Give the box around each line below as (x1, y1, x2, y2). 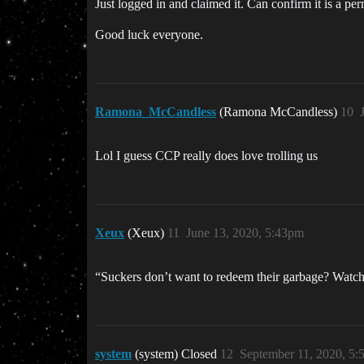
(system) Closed (135, 347, 220, 361)
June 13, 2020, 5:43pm (186, 226, 304, 240)
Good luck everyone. (95, 28, 203, 41)
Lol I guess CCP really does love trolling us (95, 149, 318, 162)
